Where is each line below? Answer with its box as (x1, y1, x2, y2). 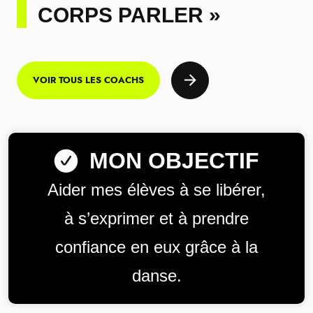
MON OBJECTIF (89, 148, 259, 173)
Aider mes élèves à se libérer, (48, 180, 265, 199)
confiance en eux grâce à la (55, 238, 258, 256)
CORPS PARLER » (38, 3, 221, 27)
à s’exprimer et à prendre (64, 209, 249, 228)
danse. (131, 266, 182, 285)
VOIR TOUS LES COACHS (33, 73, 144, 87)
